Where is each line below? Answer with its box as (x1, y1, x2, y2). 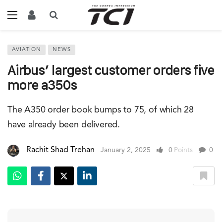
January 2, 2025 (101, 147, 151, 154)
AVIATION (12, 47, 41, 53)
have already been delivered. (7, 120, 120, 129)
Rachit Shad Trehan (26, 146, 95, 155)
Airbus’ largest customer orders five (7, 63, 214, 77)
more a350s (7, 78, 77, 92)
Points (174, 147, 193, 154)
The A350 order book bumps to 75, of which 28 (7, 106, 194, 114)
